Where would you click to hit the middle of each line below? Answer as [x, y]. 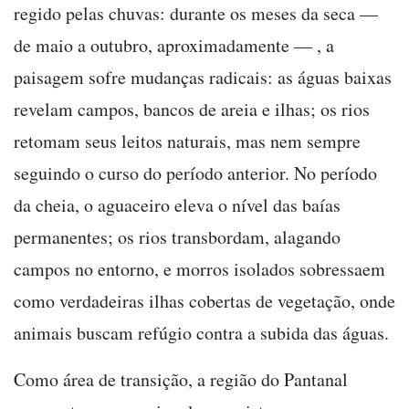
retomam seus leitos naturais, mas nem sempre [187, 142]
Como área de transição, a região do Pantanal [181, 380]
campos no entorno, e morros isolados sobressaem [199, 269]
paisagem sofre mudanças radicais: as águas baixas [203, 78]
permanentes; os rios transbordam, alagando [177, 237]
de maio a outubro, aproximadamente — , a [174, 46]
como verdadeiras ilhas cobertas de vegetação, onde [204, 301]
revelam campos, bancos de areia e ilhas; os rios [192, 110]
